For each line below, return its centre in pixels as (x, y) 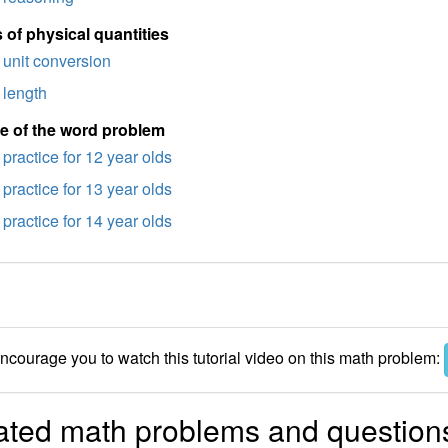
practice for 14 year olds (87, 220)
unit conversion (56, 60)
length (24, 92)
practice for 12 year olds (87, 156)
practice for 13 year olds (87, 188)
